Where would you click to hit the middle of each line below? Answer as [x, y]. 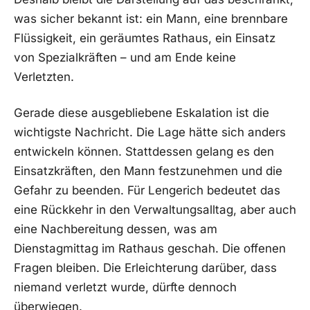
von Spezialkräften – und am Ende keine [125, 58]
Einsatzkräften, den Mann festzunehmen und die [148, 171]
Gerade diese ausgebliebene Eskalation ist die [142, 113]
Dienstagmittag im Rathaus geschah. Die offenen [150, 249]
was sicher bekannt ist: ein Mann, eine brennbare [151, 19]
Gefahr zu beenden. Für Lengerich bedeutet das [147, 191]
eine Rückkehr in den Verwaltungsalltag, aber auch [155, 210]
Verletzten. [44, 77]
